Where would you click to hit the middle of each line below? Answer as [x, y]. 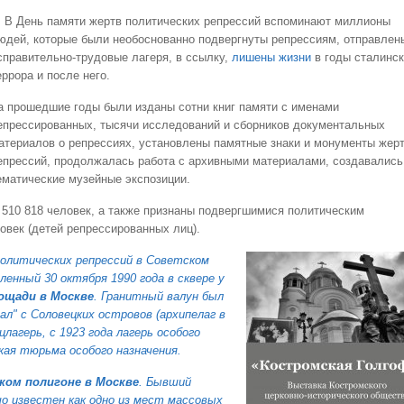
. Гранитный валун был [159, 296]
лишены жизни [271, 57]
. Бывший [165, 382]
